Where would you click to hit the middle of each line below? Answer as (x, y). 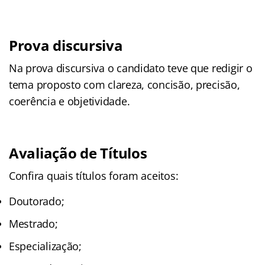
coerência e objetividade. (70, 101)
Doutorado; (37, 201)
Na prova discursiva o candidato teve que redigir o (131, 68)
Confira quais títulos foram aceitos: (94, 175)
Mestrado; (33, 223)
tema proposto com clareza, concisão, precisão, (125, 84)
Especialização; (45, 246)
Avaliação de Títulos (78, 153)
